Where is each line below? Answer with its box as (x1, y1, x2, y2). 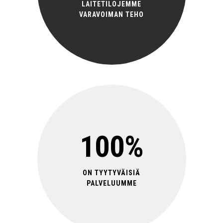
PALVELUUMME (86, 179, 137, 187)
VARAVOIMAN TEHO (79, 10, 144, 18)
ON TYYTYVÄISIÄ (83, 168, 140, 177)
